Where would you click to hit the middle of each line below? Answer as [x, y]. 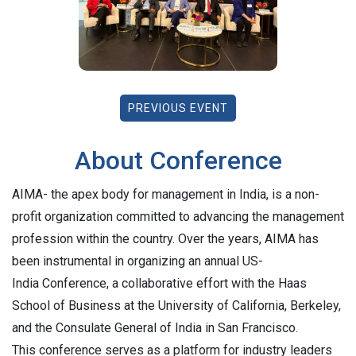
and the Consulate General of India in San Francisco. [155, 328]
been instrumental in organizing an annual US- [137, 261]
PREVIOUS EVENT [178, 108]
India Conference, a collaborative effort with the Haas [159, 284]
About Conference [178, 161]
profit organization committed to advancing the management [178, 217]
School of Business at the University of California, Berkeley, [176, 306]
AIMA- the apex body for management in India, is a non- [166, 195]
